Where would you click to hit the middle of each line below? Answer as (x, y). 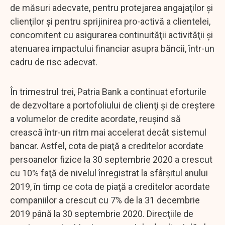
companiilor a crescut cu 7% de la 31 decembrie (105, 200)
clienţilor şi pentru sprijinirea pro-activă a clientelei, (110, 21)
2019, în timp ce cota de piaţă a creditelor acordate (110, 186)
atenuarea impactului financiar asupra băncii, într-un (112, 48)
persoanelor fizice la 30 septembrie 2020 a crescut (111, 159)
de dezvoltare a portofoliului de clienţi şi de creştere (113, 105)
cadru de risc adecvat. (54, 62)
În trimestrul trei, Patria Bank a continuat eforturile (108, 91)
